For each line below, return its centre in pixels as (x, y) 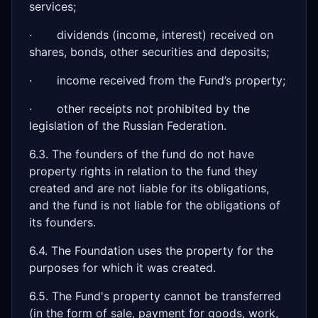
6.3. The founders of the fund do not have (142, 154)
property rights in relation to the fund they (143, 171)
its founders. (62, 222)
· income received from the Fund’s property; (157, 80)
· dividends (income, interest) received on (151, 35)
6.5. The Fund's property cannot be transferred (155, 296)
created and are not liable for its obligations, (149, 188)
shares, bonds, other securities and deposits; (149, 52)
